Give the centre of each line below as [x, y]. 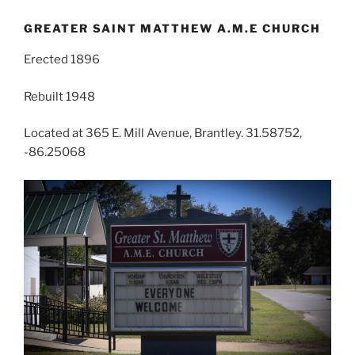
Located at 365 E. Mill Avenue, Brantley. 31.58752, [163, 133]
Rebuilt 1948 [59, 96]
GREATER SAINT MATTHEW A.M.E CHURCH [172, 28]
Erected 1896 [62, 59]
